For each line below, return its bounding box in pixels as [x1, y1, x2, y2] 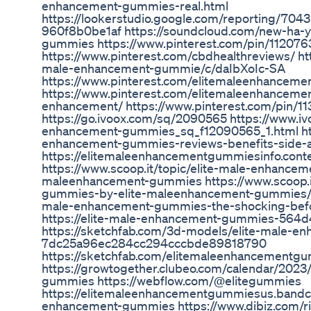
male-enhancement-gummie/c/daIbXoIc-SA [42, 60, 285, 76]
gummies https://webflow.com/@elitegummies [42, 273, 301, 289]
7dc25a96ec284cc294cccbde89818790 [42, 235, 267, 251]
